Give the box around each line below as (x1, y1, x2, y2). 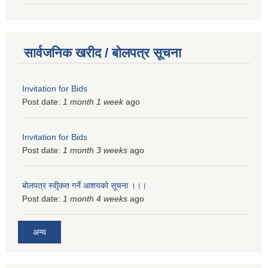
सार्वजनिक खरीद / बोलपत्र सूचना (24, 45, 181, 60)
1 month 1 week (63, 96, 123, 106)
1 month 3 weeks (63, 145, 127, 155)
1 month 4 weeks (63, 193, 127, 203)
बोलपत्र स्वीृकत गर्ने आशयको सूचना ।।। (22, 180, 147, 190)
